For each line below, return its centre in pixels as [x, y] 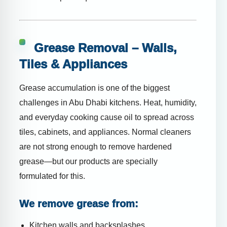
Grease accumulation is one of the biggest [94, 88]
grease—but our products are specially [88, 161]
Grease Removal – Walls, [104, 48]
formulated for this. [52, 176]
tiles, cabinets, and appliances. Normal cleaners [105, 132]
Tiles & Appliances [73, 64]
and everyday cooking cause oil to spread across [107, 117]
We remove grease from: [79, 203]
